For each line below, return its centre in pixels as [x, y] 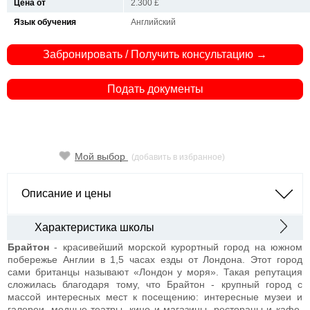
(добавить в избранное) [178, 157]
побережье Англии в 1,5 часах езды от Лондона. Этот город [155, 259]
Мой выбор [101, 156]
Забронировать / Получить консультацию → [155, 55]
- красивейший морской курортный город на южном [179, 247]
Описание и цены [66, 193]
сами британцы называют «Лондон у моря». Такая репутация [155, 272]
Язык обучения [45, 22]
